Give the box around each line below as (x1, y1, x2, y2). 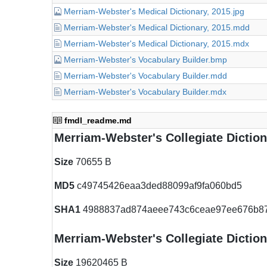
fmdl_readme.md (64, 116, 132, 125)
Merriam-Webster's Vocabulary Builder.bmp (64, 55, 227, 64)
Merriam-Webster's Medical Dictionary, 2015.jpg (64, 7, 244, 16)
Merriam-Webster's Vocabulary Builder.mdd (64, 71, 227, 80)
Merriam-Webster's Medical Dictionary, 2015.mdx (64, 39, 249, 48)
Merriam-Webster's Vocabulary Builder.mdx (64, 87, 226, 97)
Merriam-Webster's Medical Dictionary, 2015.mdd (64, 23, 250, 32)
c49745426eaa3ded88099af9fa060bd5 (74, 181, 242, 191)
